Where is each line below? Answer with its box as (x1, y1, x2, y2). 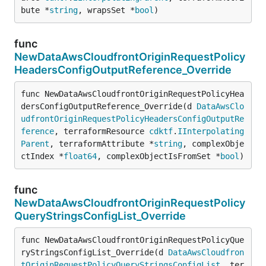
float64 (64, 151, 97, 161)
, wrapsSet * (78, 5, 135, 15)
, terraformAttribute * (49, 138, 154, 148)
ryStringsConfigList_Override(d (21, 247, 168, 257)
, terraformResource (54, 126, 149, 136)
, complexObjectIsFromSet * (97, 151, 220, 161)
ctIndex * (21, 151, 64, 161)
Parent (21, 138, 49, 148)
